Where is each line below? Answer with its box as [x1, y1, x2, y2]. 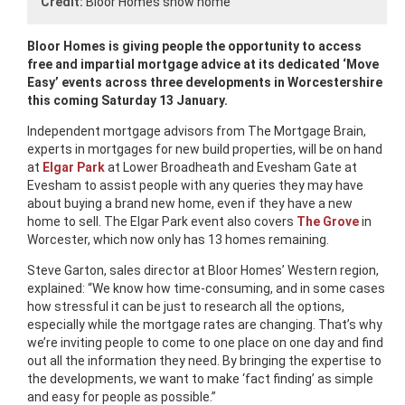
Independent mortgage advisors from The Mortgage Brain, [27, 123, 366, 138]
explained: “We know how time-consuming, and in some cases [27, 280, 385, 296]
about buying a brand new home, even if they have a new [27, 195, 353, 211]
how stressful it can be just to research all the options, [27, 298, 344, 314]
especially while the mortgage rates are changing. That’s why [27, 316, 382, 332]
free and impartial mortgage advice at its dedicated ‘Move [27, 56, 379, 71]
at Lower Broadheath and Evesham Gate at [105, 159, 357, 174]
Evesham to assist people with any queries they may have [27, 177, 363, 193]
